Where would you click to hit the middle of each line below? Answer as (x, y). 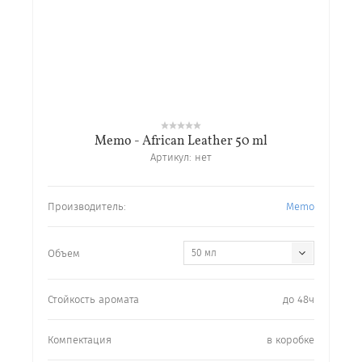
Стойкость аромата (93, 299)
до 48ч (299, 299)
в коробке (290, 340)
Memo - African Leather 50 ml (181, 141)
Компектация (80, 340)
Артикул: (171, 157)
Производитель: (87, 206)
